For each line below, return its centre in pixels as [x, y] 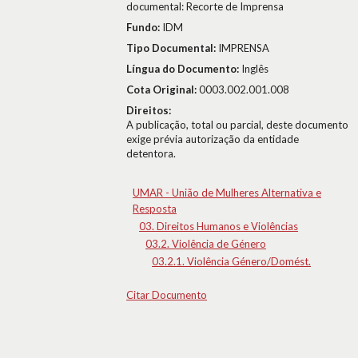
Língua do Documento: [184, 69]
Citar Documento [167, 295]
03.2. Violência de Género [206, 244]
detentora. [151, 153]
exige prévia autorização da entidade [213, 139]
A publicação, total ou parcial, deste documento [237, 125]
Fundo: [144, 27]
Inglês [255, 69]
